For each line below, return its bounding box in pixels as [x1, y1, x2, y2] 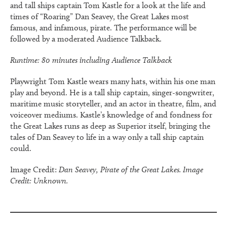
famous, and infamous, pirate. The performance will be [10, 22, 197, 32]
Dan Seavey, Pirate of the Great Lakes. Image [59, 164, 203, 174]
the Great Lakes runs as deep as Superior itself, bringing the [10, 121, 210, 131]
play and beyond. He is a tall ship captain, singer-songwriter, [10, 87, 214, 97]
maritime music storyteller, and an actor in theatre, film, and [10, 98, 216, 108]
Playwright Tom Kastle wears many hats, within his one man [10, 76, 215, 86]
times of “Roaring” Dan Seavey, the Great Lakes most [10, 11, 189, 21]
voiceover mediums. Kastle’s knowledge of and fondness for [10, 109, 212, 120]
